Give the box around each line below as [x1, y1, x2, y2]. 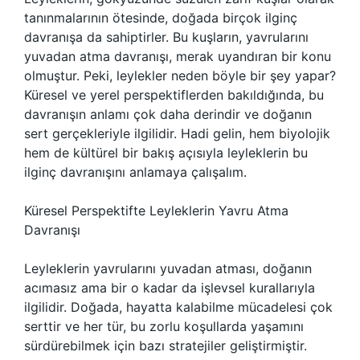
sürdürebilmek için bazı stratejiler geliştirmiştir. [24, 337, 307, 354]
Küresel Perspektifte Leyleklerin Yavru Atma [24, 202, 288, 219]
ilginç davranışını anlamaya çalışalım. [24, 164, 247, 180]
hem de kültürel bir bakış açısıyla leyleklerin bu [24, 145, 308, 161]
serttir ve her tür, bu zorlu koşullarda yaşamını [24, 318, 304, 334]
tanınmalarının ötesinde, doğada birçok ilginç [24, 10, 297, 26]
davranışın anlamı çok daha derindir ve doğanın [24, 106, 312, 122]
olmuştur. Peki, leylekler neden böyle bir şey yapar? [24, 67, 336, 84]
